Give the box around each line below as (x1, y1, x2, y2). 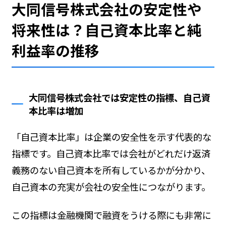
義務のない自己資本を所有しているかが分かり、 (11, 163, 210, 177)
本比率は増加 (29, 103, 84, 117)
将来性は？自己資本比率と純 (11, 19, 202, 40)
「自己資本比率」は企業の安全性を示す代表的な (11, 130, 211, 143)
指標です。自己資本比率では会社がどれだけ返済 (11, 146, 210, 160)
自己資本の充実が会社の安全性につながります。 (11, 180, 210, 193)
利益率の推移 (11, 40, 99, 61)
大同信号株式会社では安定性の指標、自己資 (29, 90, 211, 104)
